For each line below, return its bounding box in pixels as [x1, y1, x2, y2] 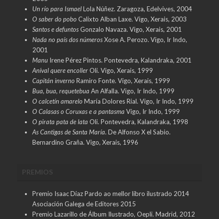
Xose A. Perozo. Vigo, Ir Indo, [102, 35, 187, 44]
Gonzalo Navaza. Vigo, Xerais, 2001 [78, 25, 182, 33]
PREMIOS [22, 167, 53, 176]
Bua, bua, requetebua [32, 87, 89, 95]
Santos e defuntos [32, 25, 79, 33]
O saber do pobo [32, 15, 77, 23]
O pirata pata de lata [32, 117, 88, 126]
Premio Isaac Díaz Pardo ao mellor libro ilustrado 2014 [32, 189, 189, 197]
